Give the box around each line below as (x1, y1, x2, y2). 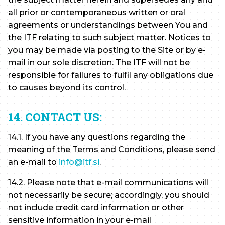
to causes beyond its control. (8, 82, 126, 92)
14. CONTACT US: (8, 109, 102, 125)
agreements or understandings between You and (8, 20, 208, 30)
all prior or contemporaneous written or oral (8, 7, 185, 17)
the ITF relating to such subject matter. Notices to (8, 32, 211, 42)
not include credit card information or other (8, 202, 184, 212)
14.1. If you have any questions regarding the (8, 132, 185, 142)
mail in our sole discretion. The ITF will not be (8, 57, 190, 67)
